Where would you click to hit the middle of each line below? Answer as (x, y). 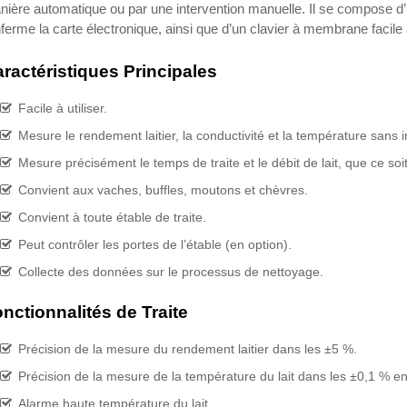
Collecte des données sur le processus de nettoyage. (170, 272)
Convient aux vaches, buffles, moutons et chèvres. (163, 190)
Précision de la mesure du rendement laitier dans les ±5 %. (187, 349)
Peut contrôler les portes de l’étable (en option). (154, 244)
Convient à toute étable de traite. (112, 217)
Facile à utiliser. (62, 108)
